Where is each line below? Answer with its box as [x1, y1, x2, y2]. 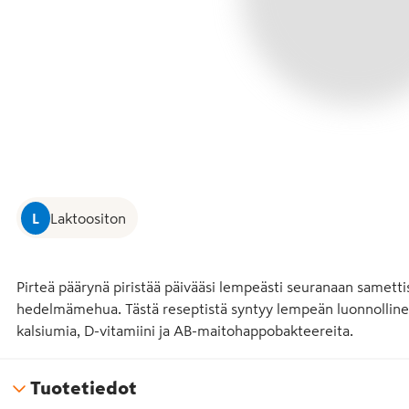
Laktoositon [49, 210, 126, 225]
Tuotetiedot [30, 378, 137, 397]
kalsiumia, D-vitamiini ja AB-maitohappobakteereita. [16, 322, 353, 338]
